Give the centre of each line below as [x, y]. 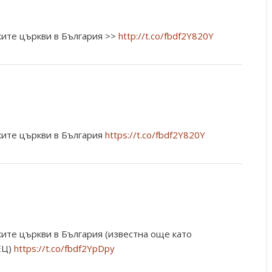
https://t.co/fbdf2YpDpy [64, 248]
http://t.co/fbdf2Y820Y [166, 36]
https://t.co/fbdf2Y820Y [155, 135]
